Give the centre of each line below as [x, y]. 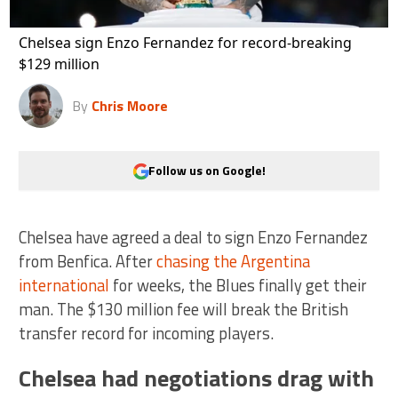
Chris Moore [130, 105]
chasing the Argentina [234, 261]
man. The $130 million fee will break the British [184, 309]
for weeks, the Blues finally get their [239, 285]
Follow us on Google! [207, 171]
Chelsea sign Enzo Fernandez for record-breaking [186, 42]
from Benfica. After [88, 261]
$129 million [60, 64]
